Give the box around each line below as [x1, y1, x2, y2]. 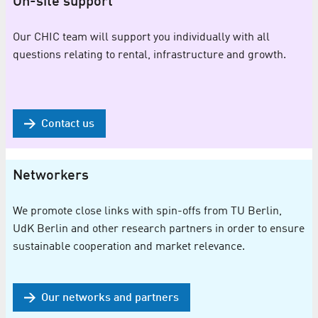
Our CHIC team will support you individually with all [13, 32, 270, 44]
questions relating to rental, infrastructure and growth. [13, 50, 286, 62]
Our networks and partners [41, 292, 179, 304]
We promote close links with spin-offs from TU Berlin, [13, 206, 282, 218]
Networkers [13, 169, 89, 184]
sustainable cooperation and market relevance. [13, 241, 245, 253]
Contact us [41, 119, 94, 131]
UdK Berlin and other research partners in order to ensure [13, 224, 305, 236]
